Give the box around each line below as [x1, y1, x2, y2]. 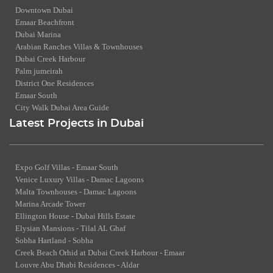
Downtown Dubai [15, 5, 73, 15]
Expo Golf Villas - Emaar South [15, 162, 118, 172]
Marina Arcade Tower [15, 199, 85, 208]
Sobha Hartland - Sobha [15, 235, 93, 245]
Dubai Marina [15, 29, 61, 39]
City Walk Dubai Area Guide [15, 102, 109, 112]
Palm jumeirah [15, 66, 63, 76]
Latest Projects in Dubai [9, 118, 144, 129]
